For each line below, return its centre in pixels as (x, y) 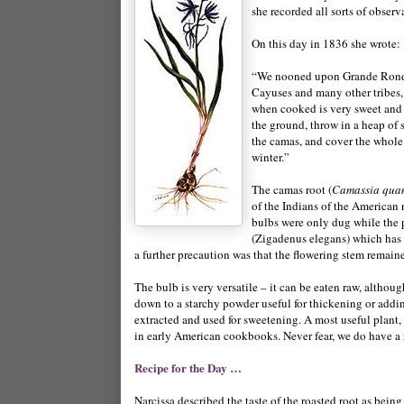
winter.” (271, 156)
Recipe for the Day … (188, 367)
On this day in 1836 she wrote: (326, 43)
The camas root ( (292, 189)
